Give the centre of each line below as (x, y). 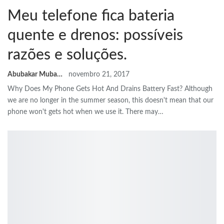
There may (142, 112)
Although (198, 89)
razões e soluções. (67, 55)
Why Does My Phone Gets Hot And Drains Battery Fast (93, 89)
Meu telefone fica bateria (91, 16)
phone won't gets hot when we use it (65, 112)
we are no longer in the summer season (68, 100)
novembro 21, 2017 (99, 74)
